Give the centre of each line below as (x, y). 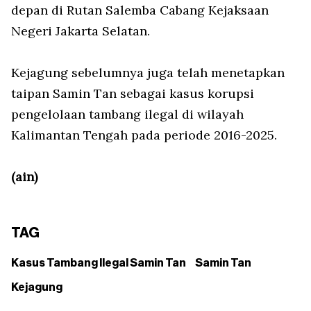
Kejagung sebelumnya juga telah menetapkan (148, 73)
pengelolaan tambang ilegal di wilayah (127, 115)
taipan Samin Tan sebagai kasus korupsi (133, 94)
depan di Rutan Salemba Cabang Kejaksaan (140, 10)
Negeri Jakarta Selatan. (81, 31)
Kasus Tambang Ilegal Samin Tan (99, 263)
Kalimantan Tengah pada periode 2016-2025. (144, 135)
